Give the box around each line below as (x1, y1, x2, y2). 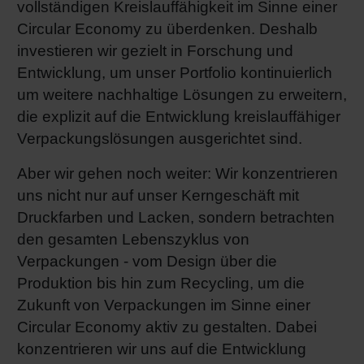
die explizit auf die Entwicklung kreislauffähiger (17, 108, 340, 126)
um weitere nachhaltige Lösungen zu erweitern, (17, 86, 347, 104)
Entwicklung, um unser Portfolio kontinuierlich (17, 64, 332, 82)
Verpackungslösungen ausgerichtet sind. (17, 130, 302, 148)
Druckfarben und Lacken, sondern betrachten (17, 208, 335, 226)
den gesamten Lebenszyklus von (17, 230, 249, 248)
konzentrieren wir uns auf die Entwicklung (17, 340, 306, 357)
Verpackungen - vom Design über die (17, 252, 277, 270)
